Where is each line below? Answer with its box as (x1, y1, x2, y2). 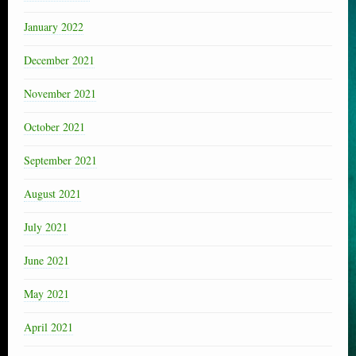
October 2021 (24, 118, 85, 134)
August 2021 (24, 185, 81, 201)
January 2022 (24, 18, 83, 34)
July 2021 (24, 219, 68, 234)
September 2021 (24, 152, 97, 168)
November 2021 (24, 85, 96, 101)
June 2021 (24, 252, 69, 268)
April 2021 (24, 319, 73, 335)
